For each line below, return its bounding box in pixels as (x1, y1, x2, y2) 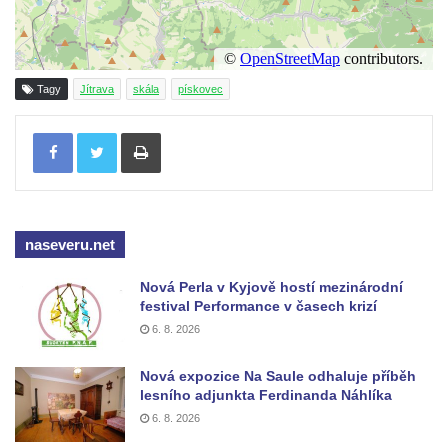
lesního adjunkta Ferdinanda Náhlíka (140, 387, 392, 404)
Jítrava (80, 83, 114, 96)
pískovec (178, 83, 223, 96)
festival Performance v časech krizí (140, 298, 377, 315)
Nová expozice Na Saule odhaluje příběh (140, 368, 416, 385)
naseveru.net (25, 236, 115, 254)
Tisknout (160, 124, 210, 140)
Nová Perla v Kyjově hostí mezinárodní (140, 279, 403, 296)
